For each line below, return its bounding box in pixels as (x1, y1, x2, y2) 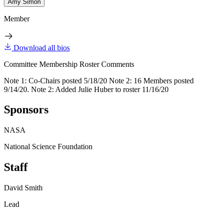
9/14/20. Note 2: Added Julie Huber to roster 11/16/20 (4, 85, 169, 93)
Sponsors (4, 103, 48, 116)
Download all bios (14, 43, 70, 52)
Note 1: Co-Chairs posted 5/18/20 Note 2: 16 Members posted (4, 76, 194, 85)
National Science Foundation (4, 142, 93, 151)
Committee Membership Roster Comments (4, 60, 134, 68)
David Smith (4, 184, 43, 192)
